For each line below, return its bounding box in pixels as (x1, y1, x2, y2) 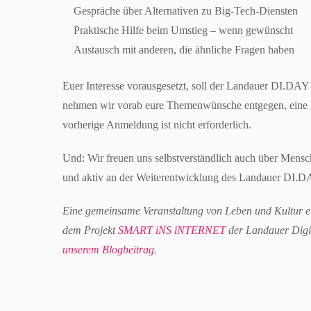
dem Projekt (62, 224, 118, 236)
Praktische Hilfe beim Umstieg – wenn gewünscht (74, 24, 300, 36)
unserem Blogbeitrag (62, 244, 154, 255)
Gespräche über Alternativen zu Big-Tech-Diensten (74, 5, 305, 17)
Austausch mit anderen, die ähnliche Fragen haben (74, 44, 294, 56)
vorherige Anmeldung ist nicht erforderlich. (62, 119, 251, 131)
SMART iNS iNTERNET (118, 224, 226, 236)
